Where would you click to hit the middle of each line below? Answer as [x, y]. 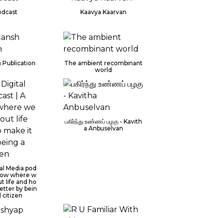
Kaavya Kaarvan [104, 12]
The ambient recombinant [104, 63]
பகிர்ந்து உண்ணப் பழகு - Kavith [104, 121]
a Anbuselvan [104, 128]
